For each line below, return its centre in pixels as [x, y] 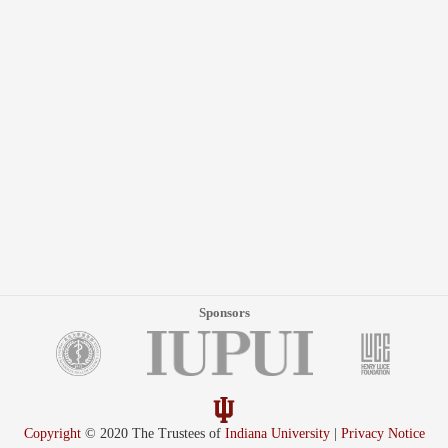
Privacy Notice [382, 433]
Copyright [52, 433]
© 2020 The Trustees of [152, 433]
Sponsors [224, 313]
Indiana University [277, 433]
